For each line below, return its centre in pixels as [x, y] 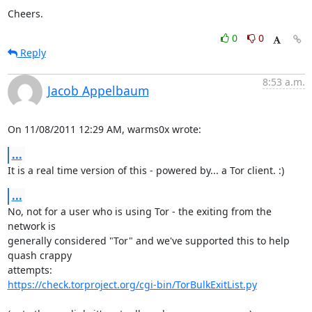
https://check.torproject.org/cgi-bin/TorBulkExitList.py [132, 284]
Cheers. [25, 14]
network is [31, 226]
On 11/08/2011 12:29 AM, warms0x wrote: [104, 129]
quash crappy [39, 255]
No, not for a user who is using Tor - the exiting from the [139, 211]
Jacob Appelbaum [98, 91]
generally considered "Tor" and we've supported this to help [148, 241]
